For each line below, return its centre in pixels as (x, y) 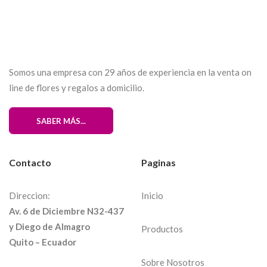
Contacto (30, 163)
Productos (162, 229)
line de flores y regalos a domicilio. (77, 88)
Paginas (159, 163)
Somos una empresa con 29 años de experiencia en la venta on (130, 72)
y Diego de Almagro (49, 227)
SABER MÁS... (61, 121)
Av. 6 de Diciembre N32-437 (66, 211)
